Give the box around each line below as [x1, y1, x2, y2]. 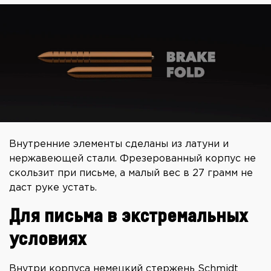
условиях [9, 230, 87, 250]
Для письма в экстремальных [9, 207, 248, 227]
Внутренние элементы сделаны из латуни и [9, 140, 229, 149]
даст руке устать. [9, 183, 97, 193]
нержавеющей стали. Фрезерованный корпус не [9, 154, 256, 164]
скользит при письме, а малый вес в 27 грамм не [9, 169, 253, 178]
